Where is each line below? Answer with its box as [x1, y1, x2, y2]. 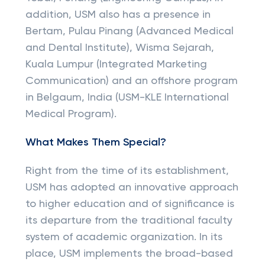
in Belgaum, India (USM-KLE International [25, 92, 229, 103]
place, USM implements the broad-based [25, 248, 233, 259]
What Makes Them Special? [25, 137, 166, 148]
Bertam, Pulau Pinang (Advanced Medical [25, 26, 234, 37]
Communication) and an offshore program [25, 76, 238, 86]
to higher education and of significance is [25, 199, 234, 209]
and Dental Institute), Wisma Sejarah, [25, 43, 214, 53]
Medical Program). [25, 109, 117, 119]
